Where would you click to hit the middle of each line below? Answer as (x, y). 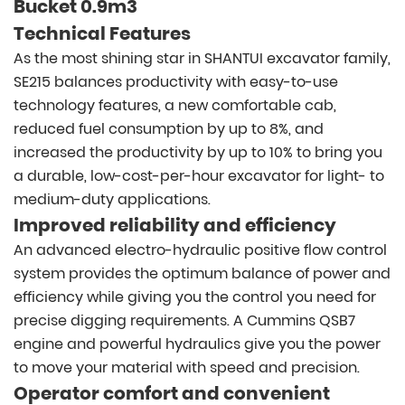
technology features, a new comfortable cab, (175, 106)
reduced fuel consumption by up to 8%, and (169, 129)
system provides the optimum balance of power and (202, 274)
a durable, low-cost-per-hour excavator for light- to (199, 176)
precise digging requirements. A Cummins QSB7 (184, 321)
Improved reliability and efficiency (175, 226)
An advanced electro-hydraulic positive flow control (200, 250)
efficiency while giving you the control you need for (195, 297)
